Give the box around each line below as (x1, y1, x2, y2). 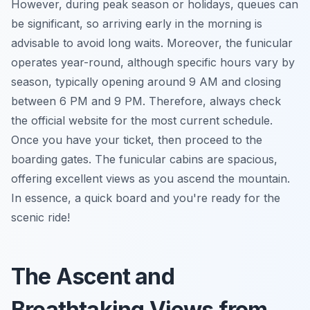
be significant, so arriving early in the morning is (11, 16, 262, 30)
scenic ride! (11, 210, 70, 224)
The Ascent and (11, 262, 174, 290)
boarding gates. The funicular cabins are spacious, (11, 152, 277, 166)
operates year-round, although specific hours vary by (11, 55, 295, 69)
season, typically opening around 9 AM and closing (11, 74, 281, 89)
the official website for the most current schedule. (11, 113, 273, 127)
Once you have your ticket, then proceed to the (11, 132, 262, 147)
